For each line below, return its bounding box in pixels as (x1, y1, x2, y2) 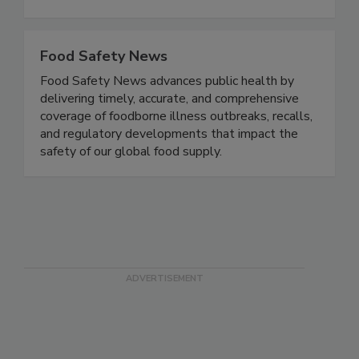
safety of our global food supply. (40, 176, 222, 195)
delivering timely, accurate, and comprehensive (40, 123, 299, 142)
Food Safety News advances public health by (40, 106, 294, 124)
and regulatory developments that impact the (40, 159, 298, 177)
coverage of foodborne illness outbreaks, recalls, (40, 141, 313, 159)
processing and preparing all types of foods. (40, 18, 284, 36)
